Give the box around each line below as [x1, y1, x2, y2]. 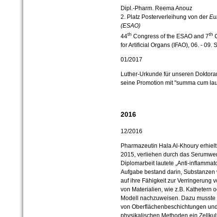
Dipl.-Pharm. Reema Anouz [120, 5, 192, 12]
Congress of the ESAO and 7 [131, 33, 209, 40]
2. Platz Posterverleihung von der [120, 14, 209, 21]
